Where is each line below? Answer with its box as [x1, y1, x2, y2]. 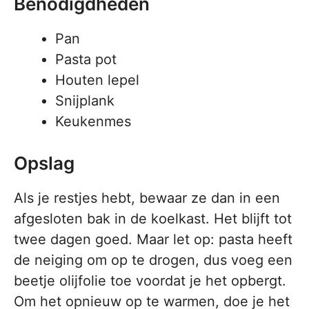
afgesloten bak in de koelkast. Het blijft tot [14, 210, 292, 227]
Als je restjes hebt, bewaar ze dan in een [14, 190, 280, 206]
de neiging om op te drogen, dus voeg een [14, 252, 292, 268]
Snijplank [55, 92, 114, 109]
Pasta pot [55, 51, 117, 68]
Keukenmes [55, 113, 131, 130]
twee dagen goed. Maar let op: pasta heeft [14, 231, 292, 248]
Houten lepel [55, 72, 139, 88]
